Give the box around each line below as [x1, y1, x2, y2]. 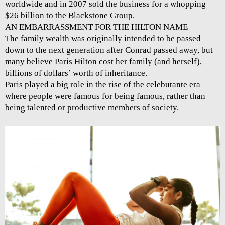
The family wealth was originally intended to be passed [5, 34, 201, 44]
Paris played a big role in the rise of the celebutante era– [5, 80, 205, 90]
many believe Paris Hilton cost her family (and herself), [5, 57, 202, 67]
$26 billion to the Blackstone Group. [5, 11, 135, 21]
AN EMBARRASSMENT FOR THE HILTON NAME [5, 22, 188, 32]
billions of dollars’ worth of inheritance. [5, 68, 147, 78]
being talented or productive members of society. [5, 103, 179, 113]
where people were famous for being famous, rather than [5, 91, 205, 101]
